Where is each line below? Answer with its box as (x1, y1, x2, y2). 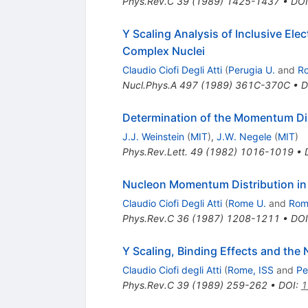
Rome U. (228, 197, 266, 209)
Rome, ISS (227, 263, 274, 276)
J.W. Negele (216, 130, 272, 142)
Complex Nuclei (122, 43, 205, 58)
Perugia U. (228, 63, 275, 76)
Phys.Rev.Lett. (122, 145, 188, 157)
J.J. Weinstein (122, 130, 184, 142)
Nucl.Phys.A (122, 78, 177, 91)
